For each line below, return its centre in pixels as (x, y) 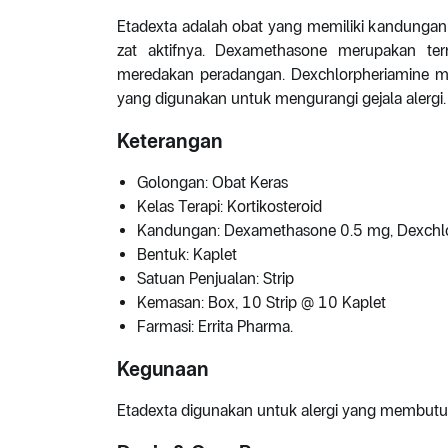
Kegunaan (163, 369)
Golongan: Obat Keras (212, 183)
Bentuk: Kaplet (187, 255)
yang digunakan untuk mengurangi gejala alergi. (281, 99)
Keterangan (170, 141)
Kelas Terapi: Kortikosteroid (229, 207)
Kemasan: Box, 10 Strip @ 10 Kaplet (261, 303)
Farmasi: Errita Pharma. (215, 327)
